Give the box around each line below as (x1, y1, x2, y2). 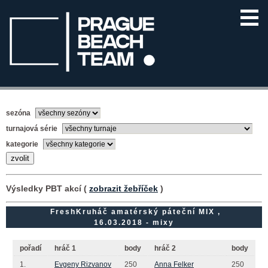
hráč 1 (54, 243, 76, 252)
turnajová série (6, 124, 59, 133)
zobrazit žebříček (89, 183, 158, 193)
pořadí (20, 243, 41, 252)
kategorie (6, 139, 40, 148)
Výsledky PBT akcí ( (6, 183, 89, 193)
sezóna (6, 108, 32, 117)
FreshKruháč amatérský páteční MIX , (47, 207, 221, 216)
